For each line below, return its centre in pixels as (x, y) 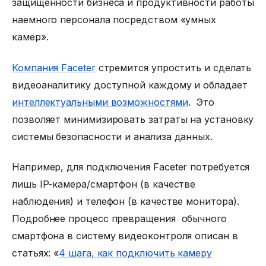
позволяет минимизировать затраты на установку (133, 119)
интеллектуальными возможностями (100, 102)
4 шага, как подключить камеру (135, 253)
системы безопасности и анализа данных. (112, 136)
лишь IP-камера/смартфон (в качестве (104, 184)
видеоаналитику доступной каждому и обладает (130, 85)
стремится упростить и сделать (173, 67)
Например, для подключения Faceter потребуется (131, 167)
